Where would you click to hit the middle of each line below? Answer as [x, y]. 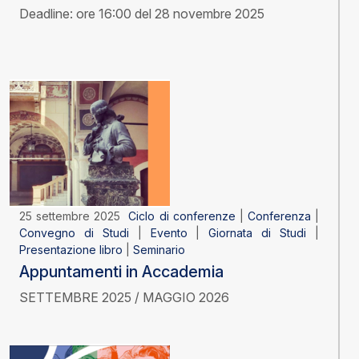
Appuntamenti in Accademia [121, 272]
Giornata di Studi [258, 233]
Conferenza [279, 216]
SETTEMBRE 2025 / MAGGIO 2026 [124, 298]
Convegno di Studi [74, 233]
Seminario [159, 250]
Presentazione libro [71, 250]
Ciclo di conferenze [182, 216]
